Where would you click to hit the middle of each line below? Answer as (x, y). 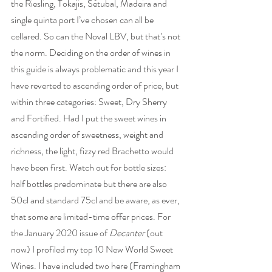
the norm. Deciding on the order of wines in (92, 53)
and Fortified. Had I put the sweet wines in (90, 118)
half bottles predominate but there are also (90, 184)
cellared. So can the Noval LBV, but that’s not (97, 36)
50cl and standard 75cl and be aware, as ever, (96, 200)
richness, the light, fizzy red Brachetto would (93, 151)
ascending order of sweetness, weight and (88, 134)
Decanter (127, 233)
